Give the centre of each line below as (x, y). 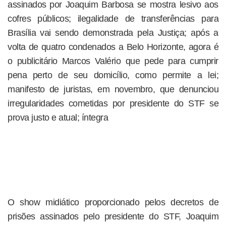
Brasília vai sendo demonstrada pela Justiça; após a (113, 33)
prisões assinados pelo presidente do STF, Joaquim (113, 216)
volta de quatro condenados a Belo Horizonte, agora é (113, 47)
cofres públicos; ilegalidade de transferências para (113, 19)
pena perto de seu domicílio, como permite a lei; (113, 75)
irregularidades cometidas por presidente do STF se (113, 103)
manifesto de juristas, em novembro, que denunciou (113, 89)
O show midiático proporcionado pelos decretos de (113, 202)
